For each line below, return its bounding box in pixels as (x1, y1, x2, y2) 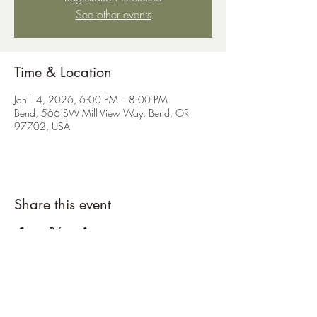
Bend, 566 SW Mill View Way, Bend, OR (14, 106, 189, 120)
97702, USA (14, 120, 70, 133)
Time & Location (14, 63, 112, 81)
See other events (75, 6, 151, 22)
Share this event (14, 195, 111, 214)
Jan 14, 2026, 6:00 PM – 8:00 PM (14, 93, 168, 106)
